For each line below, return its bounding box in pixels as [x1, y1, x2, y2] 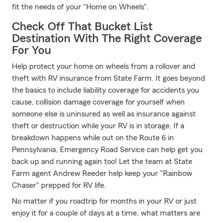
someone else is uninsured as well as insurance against [12, 110, 196, 118]
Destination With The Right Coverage [12, 33, 202, 45]
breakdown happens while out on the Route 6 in [12, 134, 174, 142]
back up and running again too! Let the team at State [12, 158, 192, 166]
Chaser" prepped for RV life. [12, 181, 106, 189]
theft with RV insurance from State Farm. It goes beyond [12, 74, 205, 82]
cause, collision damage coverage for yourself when [12, 98, 185, 106]
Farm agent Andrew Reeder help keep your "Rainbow [12, 169, 192, 177]
